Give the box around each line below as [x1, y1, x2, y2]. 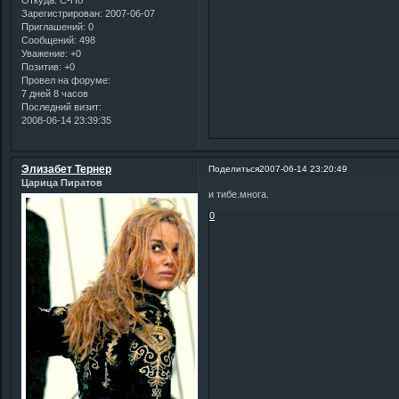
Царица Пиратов [21, 176, 102, 188]
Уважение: [21, 47, 68, 59]
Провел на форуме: [21, 74, 110, 85]
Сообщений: [21, 34, 77, 45]
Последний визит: [21, 101, 102, 112]
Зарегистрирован [21, 7, 100, 19]
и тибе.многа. [208, 189, 270, 200]
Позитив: [21, 61, 61, 72]
